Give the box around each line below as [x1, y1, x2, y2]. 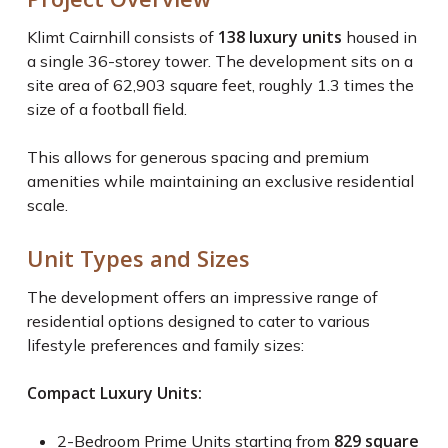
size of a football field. [26, 99, 187, 120]
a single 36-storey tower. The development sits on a [26, 51, 413, 72]
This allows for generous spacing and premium [26, 147, 369, 168]
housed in [341, 27, 417, 48]
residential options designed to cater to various [26, 311, 370, 332]
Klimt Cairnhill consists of [26, 27, 218, 48]
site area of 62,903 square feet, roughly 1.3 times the [26, 75, 414, 96]
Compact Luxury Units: [26, 382, 202, 405]
